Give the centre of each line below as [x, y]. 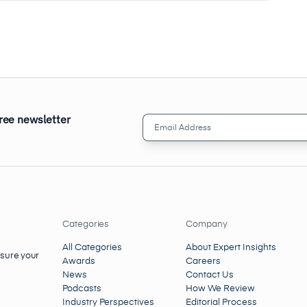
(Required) [209, 134]
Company [207, 224]
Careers [203, 261]
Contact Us [210, 275]
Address [161, 134]
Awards [79, 261]
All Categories [92, 247]
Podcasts [82, 288]
